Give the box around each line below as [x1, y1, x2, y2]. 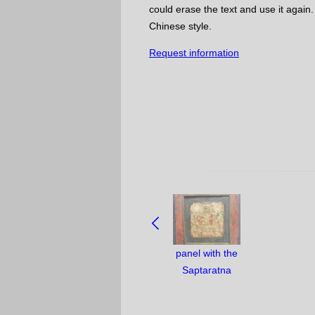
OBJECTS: [148, 230, 198, 241]
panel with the [176, 247, 238, 259]
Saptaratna [182, 264, 232, 276]
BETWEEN [148, 213, 197, 224]
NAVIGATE [148, 196, 198, 207]
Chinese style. [149, 20, 212, 32]
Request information [149, 47, 239, 59]
